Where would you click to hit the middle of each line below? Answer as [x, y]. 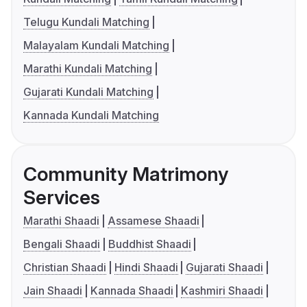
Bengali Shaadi [62, 244]
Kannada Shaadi [132, 291]
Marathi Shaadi [61, 221]
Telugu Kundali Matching [86, 22]
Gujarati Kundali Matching [88, 92]
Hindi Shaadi [146, 268]
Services [62, 198]
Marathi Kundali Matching [88, 69]
